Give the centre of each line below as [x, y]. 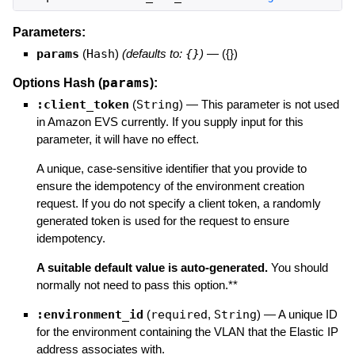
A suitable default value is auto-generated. [152, 268]
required [179, 315]
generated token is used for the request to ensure [162, 221]
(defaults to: [153, 53]
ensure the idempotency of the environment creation [170, 186]
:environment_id [90, 315]
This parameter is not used [270, 105]
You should [298, 268]
